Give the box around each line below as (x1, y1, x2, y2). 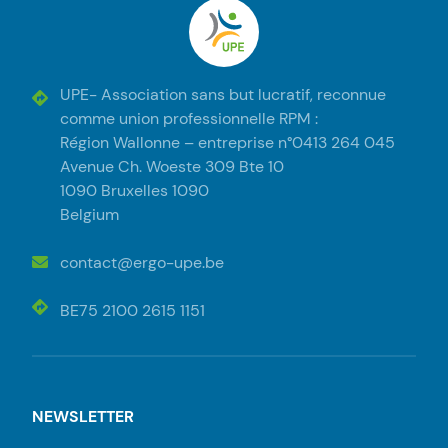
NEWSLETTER (32, 406, 134, 427)
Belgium (60, 204, 119, 225)
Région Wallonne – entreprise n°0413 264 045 (60, 132, 395, 153)
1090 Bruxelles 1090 (60, 180, 209, 201)
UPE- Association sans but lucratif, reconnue (60, 84, 386, 105)
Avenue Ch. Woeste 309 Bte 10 (60, 156, 284, 177)
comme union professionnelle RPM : (60, 108, 318, 129)
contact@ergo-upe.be (60, 252, 224, 273)
